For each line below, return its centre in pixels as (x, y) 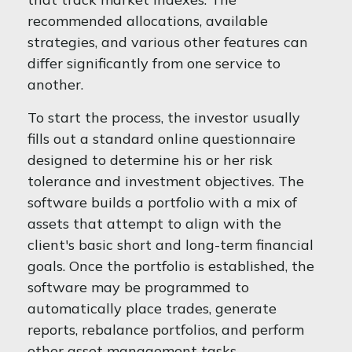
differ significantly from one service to (154, 63)
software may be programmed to (138, 287)
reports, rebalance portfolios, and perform (166, 330)
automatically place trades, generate (152, 308)
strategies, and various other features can (168, 42)
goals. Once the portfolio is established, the (171, 266)
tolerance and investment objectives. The (166, 181)
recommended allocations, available (148, 21)
